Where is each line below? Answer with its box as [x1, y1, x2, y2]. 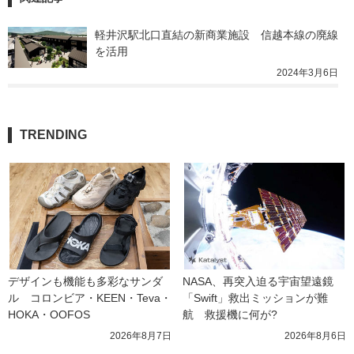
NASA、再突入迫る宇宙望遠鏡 [183, 274, 333, 288]
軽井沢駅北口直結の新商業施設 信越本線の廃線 [95, 28, 338, 41]
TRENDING [20, 127, 87, 141]
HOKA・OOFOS [8, 307, 90, 321]
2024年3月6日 [277, 66, 338, 78]
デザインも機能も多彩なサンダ [8, 274, 163, 288]
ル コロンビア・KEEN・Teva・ [8, 291, 171, 304]
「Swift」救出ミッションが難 [183, 291, 328, 304]
